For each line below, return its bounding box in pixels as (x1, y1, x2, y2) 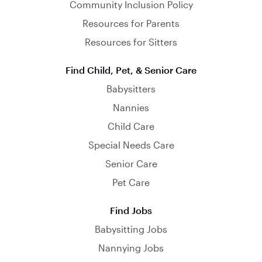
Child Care (108, 120, 154, 132)
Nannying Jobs (98, 242, 164, 253)
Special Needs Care (88, 139, 174, 150)
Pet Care (112, 176, 150, 188)
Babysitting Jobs (95, 223, 167, 235)
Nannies (113, 101, 149, 113)
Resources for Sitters (85, 36, 177, 47)
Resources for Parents (82, 17, 180, 29)
